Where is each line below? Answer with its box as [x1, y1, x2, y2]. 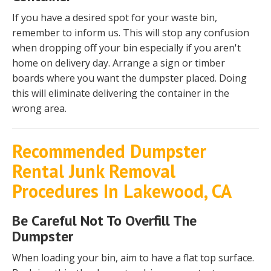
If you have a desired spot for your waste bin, [12, 11, 217, 25]
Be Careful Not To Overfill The [12, 211, 197, 230]
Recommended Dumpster [12, 139, 206, 163]
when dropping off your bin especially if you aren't [12, 41, 241, 55]
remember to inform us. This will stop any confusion [12, 26, 249, 40]
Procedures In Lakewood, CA [12, 179, 232, 203]
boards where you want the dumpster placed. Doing [12, 71, 247, 85]
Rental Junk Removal [12, 159, 175, 183]
